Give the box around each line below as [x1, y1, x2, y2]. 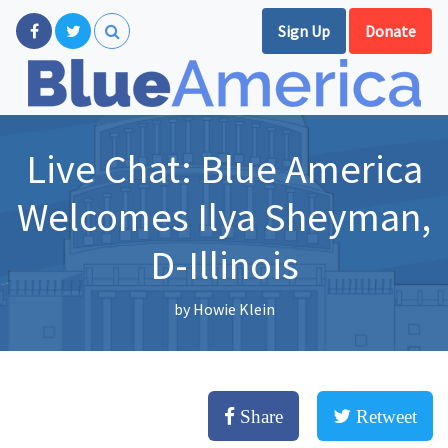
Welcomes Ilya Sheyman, [17, 192, 431, 242]
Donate [365, 21, 416, 41]
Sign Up [278, 21, 330, 41]
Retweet [351, 407, 417, 426]
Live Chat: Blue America [25, 144, 423, 194]
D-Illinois [149, 240, 299, 290]
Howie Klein [192, 299, 275, 319]
